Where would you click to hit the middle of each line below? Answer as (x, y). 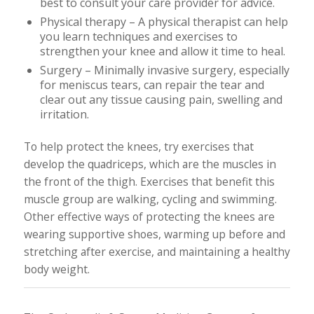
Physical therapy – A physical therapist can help (164, 22)
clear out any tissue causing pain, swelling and (161, 100)
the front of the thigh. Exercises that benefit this (149, 182)
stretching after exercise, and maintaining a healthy (157, 252)
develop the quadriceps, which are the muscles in (150, 164)
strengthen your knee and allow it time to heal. (162, 52)
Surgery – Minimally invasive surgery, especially (164, 70)
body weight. (56, 269)
